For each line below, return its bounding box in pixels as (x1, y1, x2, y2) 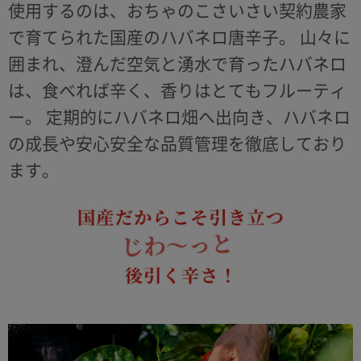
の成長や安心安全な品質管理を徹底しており (8, 135, 346, 152)
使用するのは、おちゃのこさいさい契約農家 (8, 2, 346, 19)
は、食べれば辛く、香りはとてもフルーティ (8, 81, 346, 99)
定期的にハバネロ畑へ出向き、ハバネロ (42, 108, 351, 126)
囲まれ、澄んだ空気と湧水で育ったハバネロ (8, 55, 346, 73)
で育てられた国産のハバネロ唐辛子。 (8, 28, 296, 46)
